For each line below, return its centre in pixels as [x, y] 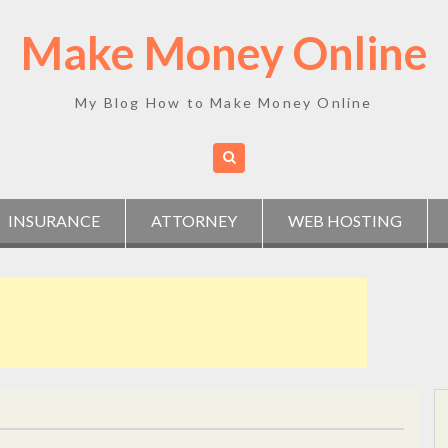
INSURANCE [54, 220]
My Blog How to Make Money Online [224, 102]
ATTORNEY [194, 220]
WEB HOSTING [345, 220]
